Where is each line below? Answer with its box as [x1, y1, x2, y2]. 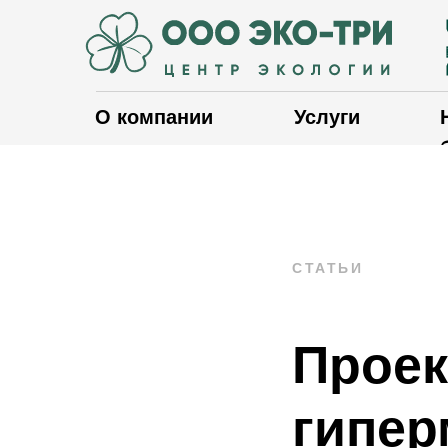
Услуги [294, 106, 360, 128]
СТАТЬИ [292, 260, 363, 276]
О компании [95, 106, 213, 128]
